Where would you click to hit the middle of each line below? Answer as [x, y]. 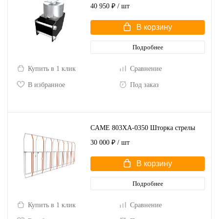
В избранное [46, 85]
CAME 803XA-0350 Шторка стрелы [143, 128]
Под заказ [144, 85]
